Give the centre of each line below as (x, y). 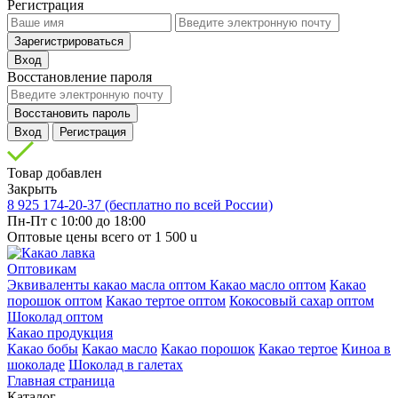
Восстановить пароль (111, 113)
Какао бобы (43, 349)
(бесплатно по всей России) (189, 205)
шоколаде (36, 365)
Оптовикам (42, 269)
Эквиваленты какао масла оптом (108, 285)
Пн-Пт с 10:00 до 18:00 (76, 221)
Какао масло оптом (268, 285)
